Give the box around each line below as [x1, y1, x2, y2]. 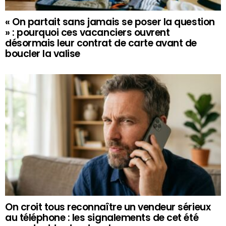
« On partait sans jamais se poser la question [5, 15, 215, 29]
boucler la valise [5, 46, 80, 61]
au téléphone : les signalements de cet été [5, 210, 199, 224]
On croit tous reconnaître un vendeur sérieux [5, 200, 211, 214]
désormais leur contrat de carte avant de [5, 36, 197, 50]
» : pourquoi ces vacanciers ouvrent [5, 25, 170, 39]
